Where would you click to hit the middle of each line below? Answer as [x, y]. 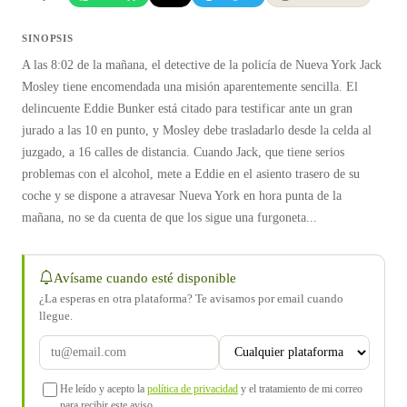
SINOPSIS [48, 38]
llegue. [56, 316]
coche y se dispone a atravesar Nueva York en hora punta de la [182, 196]
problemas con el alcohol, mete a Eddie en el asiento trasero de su [191, 174]
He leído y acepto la [104, 389]
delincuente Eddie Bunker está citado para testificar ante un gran [187, 109]
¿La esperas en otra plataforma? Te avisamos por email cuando [191, 298]
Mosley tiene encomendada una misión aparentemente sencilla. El [190, 87]
